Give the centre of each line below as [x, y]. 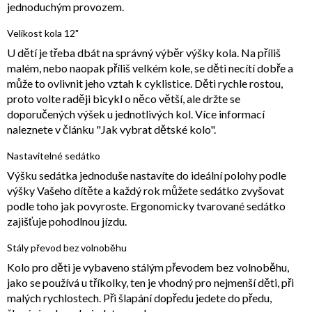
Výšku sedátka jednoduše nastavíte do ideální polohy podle [147, 175]
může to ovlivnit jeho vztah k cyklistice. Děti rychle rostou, [145, 84]
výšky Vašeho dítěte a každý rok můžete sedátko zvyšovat [146, 191]
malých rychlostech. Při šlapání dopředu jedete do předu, [139, 298]
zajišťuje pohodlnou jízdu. [67, 221]
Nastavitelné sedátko [54, 156]
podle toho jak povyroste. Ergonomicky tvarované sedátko [146, 206]
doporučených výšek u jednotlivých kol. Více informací [136, 114]
